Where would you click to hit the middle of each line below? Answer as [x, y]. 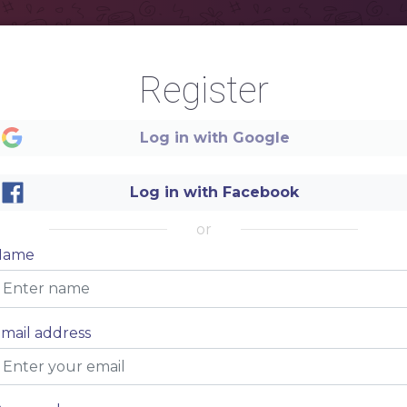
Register [203, 90]
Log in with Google [214, 138]
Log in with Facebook [214, 192]
